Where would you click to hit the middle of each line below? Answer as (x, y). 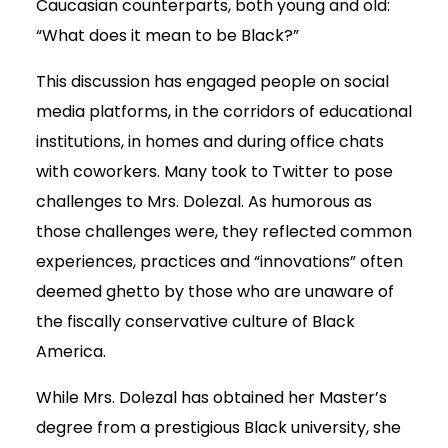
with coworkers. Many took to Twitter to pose (214, 172)
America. (71, 352)
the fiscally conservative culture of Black (195, 322)
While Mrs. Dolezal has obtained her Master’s (211, 398)
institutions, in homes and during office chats (210, 142)
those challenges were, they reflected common (224, 232)
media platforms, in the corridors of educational (224, 112)
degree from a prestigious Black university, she (218, 428)
